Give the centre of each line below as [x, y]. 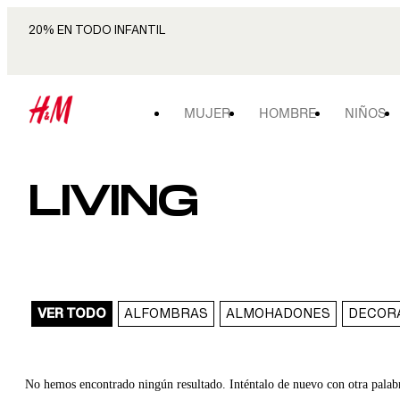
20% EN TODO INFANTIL [97, 30]
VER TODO [72, 313]
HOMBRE [287, 113]
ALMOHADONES [278, 313]
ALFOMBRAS [166, 313]
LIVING [113, 201]
